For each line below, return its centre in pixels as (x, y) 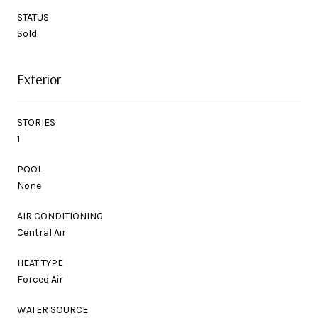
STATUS (33, 17)
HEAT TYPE (40, 263)
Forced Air (40, 279)
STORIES (36, 122)
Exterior (39, 79)
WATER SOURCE (53, 309)
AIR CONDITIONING (60, 216)
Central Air (42, 232)
